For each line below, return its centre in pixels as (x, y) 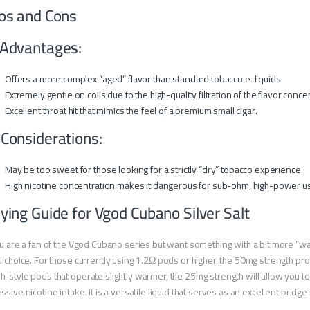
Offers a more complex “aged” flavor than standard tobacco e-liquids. (144, 79)
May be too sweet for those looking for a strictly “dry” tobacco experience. (154, 170)
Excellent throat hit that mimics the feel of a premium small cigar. (131, 111)
